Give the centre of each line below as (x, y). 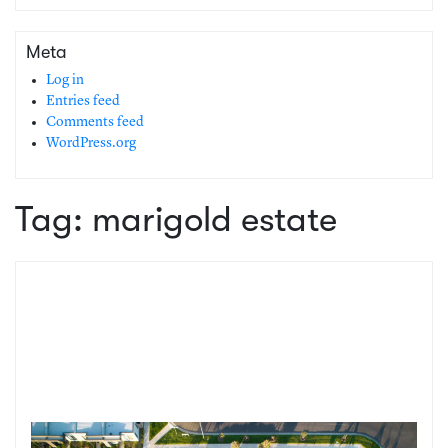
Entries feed (83, 100)
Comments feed (95, 121)
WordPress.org (91, 142)
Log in (65, 79)
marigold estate (214, 219)
